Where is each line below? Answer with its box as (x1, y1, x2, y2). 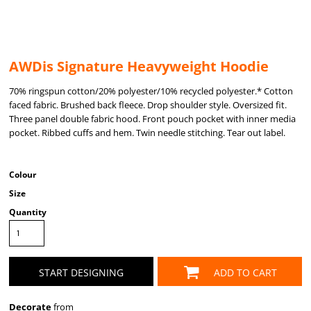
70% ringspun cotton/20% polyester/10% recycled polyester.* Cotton (9, 85, 293, 97)
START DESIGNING (39, 265, 124, 279)
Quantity (9, 206, 47, 218)
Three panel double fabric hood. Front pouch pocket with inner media (9, 112, 296, 125)
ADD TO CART (213, 265, 277, 279)
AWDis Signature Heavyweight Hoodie (9, 57, 269, 76)
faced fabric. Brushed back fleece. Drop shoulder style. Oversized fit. (9, 99, 287, 111)
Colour (9, 169, 36, 180)
